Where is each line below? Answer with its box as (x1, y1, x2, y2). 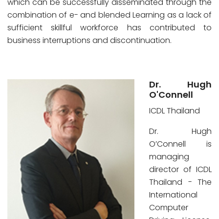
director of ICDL (149, 164, 212, 175)
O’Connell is (149, 138, 212, 150)
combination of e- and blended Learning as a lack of (7, 9, 212, 21)
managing (149, 151, 189, 162)
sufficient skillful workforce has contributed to (7, 22, 212, 33)
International (149, 189, 197, 200)
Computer (149, 202, 188, 213)
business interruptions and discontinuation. (7, 35, 172, 46)
